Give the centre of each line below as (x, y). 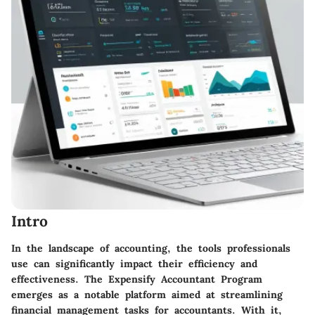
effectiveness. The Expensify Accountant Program (137, 279)
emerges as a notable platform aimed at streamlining (147, 294)
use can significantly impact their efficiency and (134, 263)
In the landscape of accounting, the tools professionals (151, 248)
